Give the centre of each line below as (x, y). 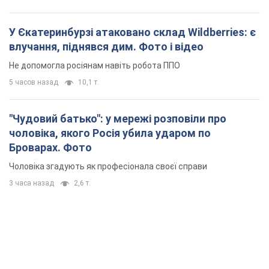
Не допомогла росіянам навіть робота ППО (95, 66)
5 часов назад (34, 83)
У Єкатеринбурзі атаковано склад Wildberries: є (132, 32)
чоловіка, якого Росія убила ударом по (110, 133)
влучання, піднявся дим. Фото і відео (106, 47)
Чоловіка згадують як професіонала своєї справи (108, 167)
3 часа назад (32, 183)
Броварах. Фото (50, 148)
